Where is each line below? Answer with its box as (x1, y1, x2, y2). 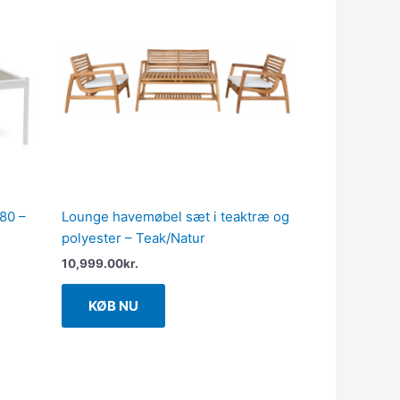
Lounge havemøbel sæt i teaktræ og (61, 208, 289, 226)
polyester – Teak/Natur (61, 229, 205, 247)
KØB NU (87, 297, 138, 314)
